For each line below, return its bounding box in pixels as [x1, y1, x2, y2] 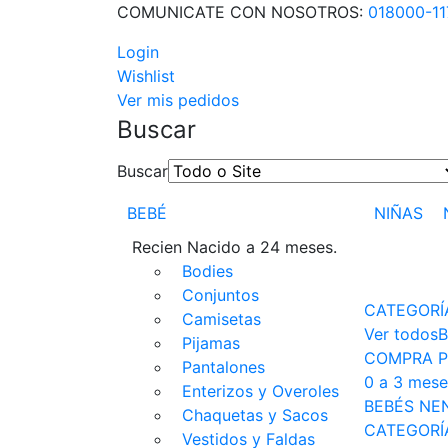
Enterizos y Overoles [182, 381, 339, 401]
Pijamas [182, 333, 240, 353]
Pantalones [182, 357, 265, 377]
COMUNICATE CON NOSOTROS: [117, 2, 368, 22]
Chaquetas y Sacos [182, 405, 328, 425]
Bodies [182, 261, 233, 281]
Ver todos [364, 324, 438, 344]
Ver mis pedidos [117, 90, 239, 110]
